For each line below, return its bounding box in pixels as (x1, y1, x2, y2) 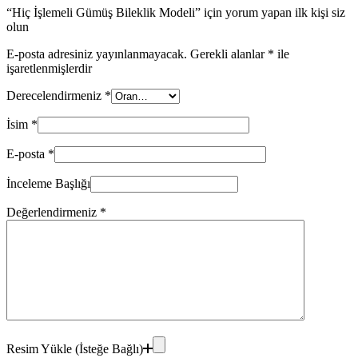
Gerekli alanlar (190, 47, 268, 62)
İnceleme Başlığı (6, 177, 90, 191)
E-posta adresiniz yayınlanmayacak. (6, 47, 187, 62)
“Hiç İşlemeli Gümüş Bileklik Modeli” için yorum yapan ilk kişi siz (6, 6, 345, 20)
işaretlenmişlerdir (6, 62, 92, 76)
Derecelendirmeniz (6, 89, 105, 103)
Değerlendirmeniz (6, 205, 100, 220)
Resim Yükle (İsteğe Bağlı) (6, 342, 143, 356)
